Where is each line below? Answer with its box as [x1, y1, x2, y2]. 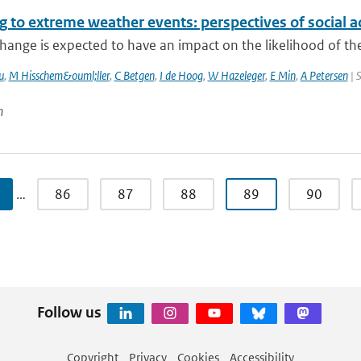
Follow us [36, 302, 102, 322]
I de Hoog [159, 68, 203, 83]
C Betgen [114, 68, 155, 83]
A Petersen [300, 68, 348, 83]
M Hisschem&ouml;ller [8, 68, 110, 83]
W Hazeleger [207, 68, 265, 83]
